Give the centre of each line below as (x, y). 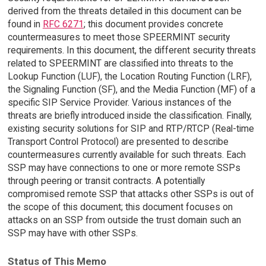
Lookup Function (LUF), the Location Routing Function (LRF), (129, 77)
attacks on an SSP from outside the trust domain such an (124, 220)
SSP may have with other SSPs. (72, 233)
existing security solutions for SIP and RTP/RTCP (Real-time (131, 129)
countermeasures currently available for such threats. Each (126, 155)
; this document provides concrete (153, 24)
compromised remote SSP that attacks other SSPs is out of (131, 194)
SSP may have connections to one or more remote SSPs (124, 168)
